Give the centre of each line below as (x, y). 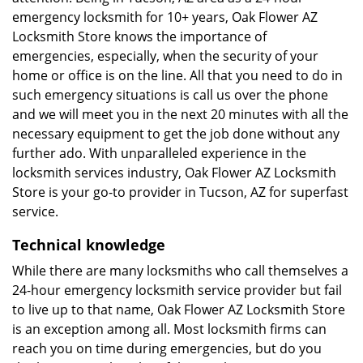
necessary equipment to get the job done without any (176, 134)
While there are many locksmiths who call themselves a (180, 271)
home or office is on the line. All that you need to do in (177, 75)
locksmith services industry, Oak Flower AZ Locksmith (174, 173)
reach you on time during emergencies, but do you (167, 348)
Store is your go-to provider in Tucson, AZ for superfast (180, 192)
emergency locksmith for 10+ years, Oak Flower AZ (165, 17)
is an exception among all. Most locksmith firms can (169, 329)
